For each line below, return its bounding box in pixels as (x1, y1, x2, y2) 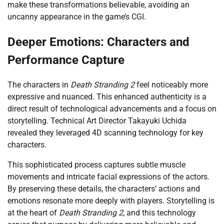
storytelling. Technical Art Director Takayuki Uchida (7, 116, 186, 126)
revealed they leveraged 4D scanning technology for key (7, 128, 203, 138)
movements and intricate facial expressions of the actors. (7, 172, 209, 182)
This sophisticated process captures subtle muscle (7, 160, 185, 170)
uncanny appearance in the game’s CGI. (7, 12, 146, 22)
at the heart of (7, 208, 59, 218)
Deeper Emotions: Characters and (7, 35, 189, 49)
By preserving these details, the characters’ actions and (7, 184, 200, 194)
